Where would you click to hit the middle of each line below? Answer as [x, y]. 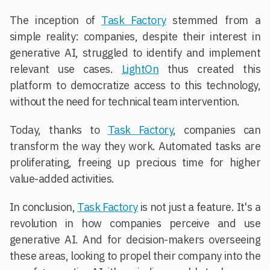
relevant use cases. [66, 69]
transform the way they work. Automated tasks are [135, 146]
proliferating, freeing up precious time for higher [135, 162]
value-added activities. [62, 179]
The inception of [56, 20]
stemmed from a [213, 20]
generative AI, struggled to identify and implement [135, 53]
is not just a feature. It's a [199, 207]
